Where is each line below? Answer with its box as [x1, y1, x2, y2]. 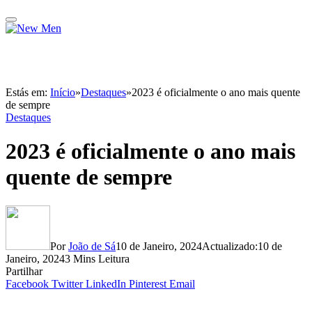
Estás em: [6, 86, 50, 98]
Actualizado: [202, 240, 258, 252]
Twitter [52, 277, 83, 290]
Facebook [6, 277, 49, 290]
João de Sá [68, 240, 116, 252]
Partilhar [6, 265, 42, 277]
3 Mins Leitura [65, 252, 130, 265]
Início [50, 86, 75, 98]
